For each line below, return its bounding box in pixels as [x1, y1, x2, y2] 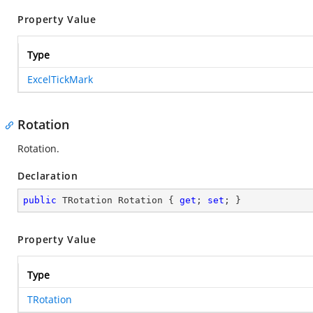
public [23, 195, 57, 205]
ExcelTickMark [27, 73, 93, 86]
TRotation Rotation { [57, 195, 180, 205]
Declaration [17, 169, 78, 182]
